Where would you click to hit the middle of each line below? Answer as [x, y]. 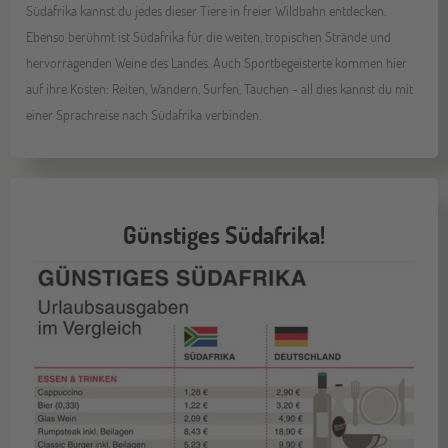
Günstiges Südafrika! [224, 235]
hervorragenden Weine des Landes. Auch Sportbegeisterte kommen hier [217, 63]
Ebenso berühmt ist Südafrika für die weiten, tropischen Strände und [209, 37]
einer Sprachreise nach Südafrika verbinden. [144, 115]
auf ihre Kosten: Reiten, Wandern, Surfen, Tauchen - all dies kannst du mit [220, 89]
